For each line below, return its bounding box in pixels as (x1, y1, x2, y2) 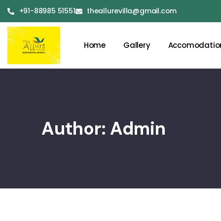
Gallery (123, 40, 150, 51)
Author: (41, 117, 110, 141)
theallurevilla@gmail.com (87, 6, 177, 16)
